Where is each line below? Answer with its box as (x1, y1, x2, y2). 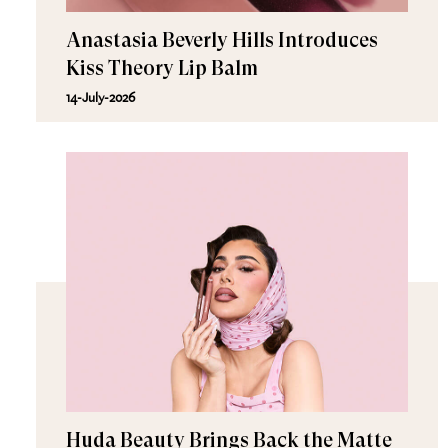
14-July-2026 (65, 88, 135, 106)
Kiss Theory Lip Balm (65, 57, 258, 80)
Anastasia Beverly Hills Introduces (65, 29, 378, 52)
